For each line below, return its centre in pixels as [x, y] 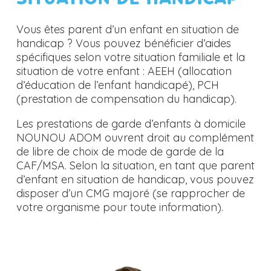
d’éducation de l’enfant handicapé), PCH [117, 85]
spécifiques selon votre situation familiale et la [130, 57]
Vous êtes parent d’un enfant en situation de [127, 30]
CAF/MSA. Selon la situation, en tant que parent [135, 166]
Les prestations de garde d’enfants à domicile [131, 124]
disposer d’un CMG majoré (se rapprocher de [130, 194]
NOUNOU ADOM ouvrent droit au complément [135, 138]
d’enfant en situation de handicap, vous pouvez [135, 180]
